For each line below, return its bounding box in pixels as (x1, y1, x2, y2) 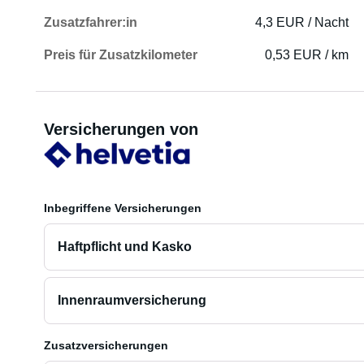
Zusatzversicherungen (43, 339, 168, 352)
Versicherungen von (43, 120, 198, 138)
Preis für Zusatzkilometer (43, 48, 197, 62)
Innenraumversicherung (57, 293, 206, 307)
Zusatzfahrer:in (43, 15, 137, 29)
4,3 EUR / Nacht (255, 15, 349, 29)
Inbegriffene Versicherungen (43, 201, 201, 214)
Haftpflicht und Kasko (57, 240, 192, 253)
